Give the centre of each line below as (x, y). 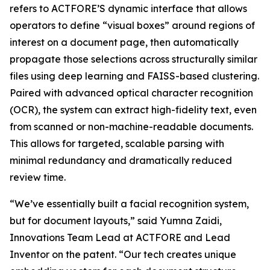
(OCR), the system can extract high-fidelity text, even (133, 109)
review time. (38, 177)
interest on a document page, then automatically (124, 42)
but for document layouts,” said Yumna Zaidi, (116, 220)
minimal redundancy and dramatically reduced (121, 160)
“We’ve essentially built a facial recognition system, (129, 203)
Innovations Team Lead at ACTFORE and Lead (120, 237)
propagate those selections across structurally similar (133, 59)
